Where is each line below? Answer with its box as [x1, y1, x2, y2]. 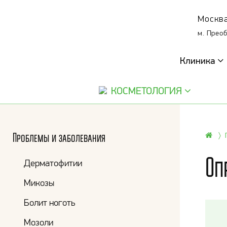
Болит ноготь [24, 197, 75, 208]
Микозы [24, 177, 54, 188]
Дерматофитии [24, 158, 82, 168]
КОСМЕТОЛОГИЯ [108, 85, 184, 96]
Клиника [179, 55, 217, 66]
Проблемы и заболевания [13, 131, 105, 144]
